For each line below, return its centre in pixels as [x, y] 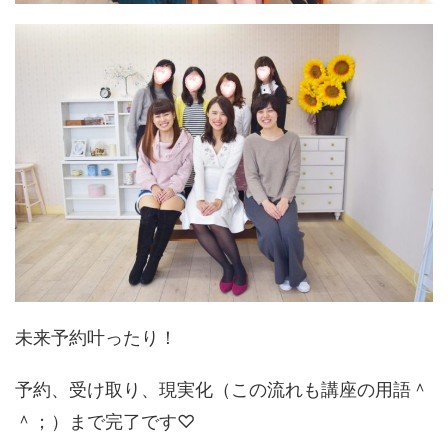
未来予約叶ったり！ [96, 338]
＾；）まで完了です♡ [105, 422]
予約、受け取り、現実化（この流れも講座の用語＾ [222, 390]
